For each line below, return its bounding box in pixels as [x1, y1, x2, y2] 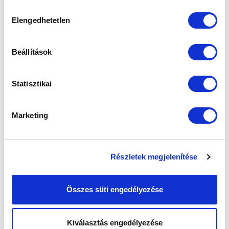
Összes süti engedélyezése [66, 185, 163, 194]
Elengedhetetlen [12, 15, 71, 25]
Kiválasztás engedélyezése [66, 218, 163, 227]
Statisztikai [12, 79, 52, 88]
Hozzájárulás [4, 5, 49, 14]
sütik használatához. [12, 2, 85, 11]
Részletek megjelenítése [110, 152, 198, 161]
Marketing [12, 110, 48, 120]
